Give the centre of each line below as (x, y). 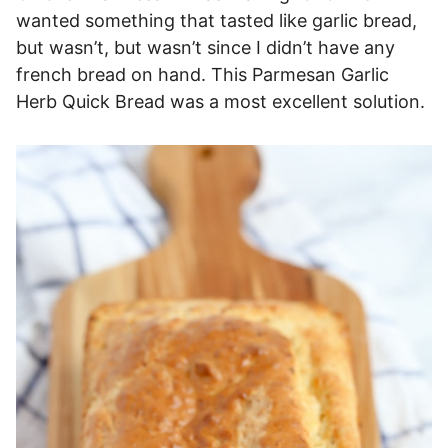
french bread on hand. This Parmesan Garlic (202, 74)
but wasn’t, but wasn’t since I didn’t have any (205, 47)
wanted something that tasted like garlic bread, (216, 20)
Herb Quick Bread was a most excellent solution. (220, 101)
